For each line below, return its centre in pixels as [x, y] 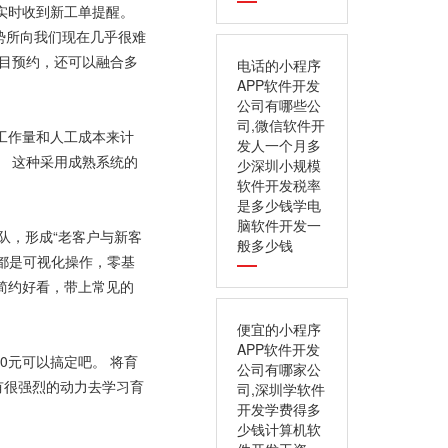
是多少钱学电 [279, 205]
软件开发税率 [279, 185]
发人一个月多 [279, 145]
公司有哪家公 [279, 369]
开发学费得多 [279, 409]
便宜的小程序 [279, 329]
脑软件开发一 [279, 225]
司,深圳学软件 [281, 389]
